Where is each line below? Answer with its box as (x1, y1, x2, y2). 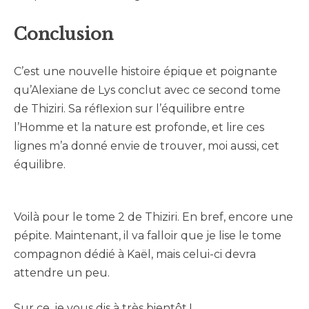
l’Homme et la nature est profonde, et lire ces (14, 121, 264, 134)
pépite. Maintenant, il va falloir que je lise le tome (14, 229, 281, 243)
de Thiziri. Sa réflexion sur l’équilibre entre (14, 102, 245, 116)
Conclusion (14, 24, 113, 45)
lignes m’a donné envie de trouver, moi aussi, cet (14, 139, 279, 153)
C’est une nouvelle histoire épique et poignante (14, 65, 277, 79)
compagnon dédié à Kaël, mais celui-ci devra (14, 248, 256, 261)
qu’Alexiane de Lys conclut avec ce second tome (14, 83, 281, 97)
